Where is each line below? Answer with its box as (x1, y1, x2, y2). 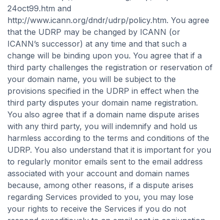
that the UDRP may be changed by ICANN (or (7, 27, 180, 37)
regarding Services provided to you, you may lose (7, 192, 193, 202)
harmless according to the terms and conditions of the (7, 133, 209, 143)
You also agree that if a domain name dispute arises (7, 110, 199, 119)
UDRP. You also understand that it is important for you (7, 145, 211, 155)
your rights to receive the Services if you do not (7, 204, 186, 214)
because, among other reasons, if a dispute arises (7, 180, 193, 190)
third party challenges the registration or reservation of (7, 62, 213, 72)
